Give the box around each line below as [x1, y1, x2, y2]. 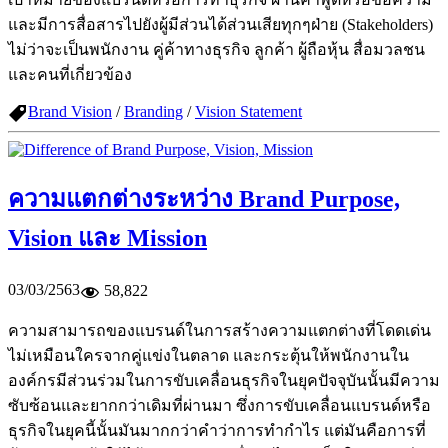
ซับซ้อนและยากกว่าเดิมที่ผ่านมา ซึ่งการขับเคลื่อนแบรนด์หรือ [8, 397, 431, 415]
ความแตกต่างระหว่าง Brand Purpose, [8, 186, 400, 213]
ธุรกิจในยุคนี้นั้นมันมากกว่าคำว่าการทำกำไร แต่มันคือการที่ [8, 422, 426, 440]
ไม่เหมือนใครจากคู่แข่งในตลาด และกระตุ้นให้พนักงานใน [8, 347, 409, 365]
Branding [124, 103, 183, 121]
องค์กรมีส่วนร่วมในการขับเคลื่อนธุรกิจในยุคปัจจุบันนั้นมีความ [8, 372, 440, 390]
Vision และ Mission [8, 225, 207, 252]
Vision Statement [195, 103, 302, 121]
